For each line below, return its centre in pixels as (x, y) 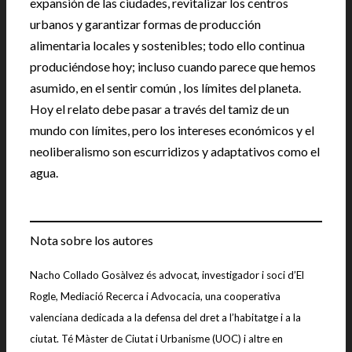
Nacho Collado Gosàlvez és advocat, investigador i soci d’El (167, 275)
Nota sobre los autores (92, 240)
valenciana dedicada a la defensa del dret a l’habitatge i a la (165, 317)
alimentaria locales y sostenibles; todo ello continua (167, 45)
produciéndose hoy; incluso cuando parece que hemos (173, 66)
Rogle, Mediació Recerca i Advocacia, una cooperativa (155, 296)
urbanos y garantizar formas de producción (145, 24)
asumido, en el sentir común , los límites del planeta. (165, 88)
